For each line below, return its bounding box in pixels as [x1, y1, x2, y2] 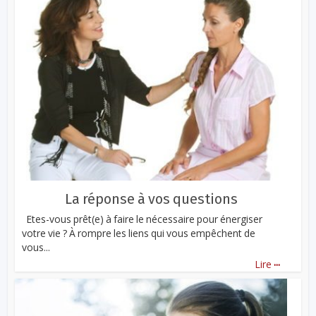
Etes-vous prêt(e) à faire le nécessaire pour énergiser [22, 212, 263, 226]
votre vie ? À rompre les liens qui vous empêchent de [22, 226, 256, 241]
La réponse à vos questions [64, 190, 238, 208]
